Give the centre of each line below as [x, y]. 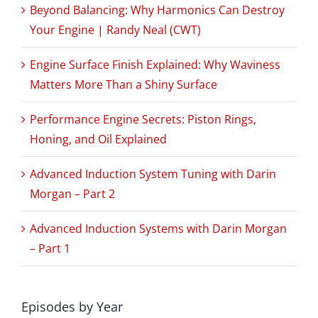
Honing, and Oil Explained [98, 139]
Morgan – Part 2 [72, 193]
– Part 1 [50, 248]
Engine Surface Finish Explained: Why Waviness [155, 64]
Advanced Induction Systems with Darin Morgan [158, 228]
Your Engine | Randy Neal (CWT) [115, 29]
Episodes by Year [72, 306]
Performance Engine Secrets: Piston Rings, [143, 119]
